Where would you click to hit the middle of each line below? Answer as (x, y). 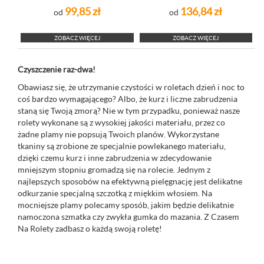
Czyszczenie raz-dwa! (57, 70)
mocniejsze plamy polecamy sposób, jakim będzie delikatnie (126, 205)
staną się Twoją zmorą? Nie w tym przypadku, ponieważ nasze (129, 111)
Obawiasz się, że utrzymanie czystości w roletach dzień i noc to (131, 87)
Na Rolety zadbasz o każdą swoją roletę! (90, 229)
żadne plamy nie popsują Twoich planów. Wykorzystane (118, 134)
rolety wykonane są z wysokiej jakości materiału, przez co (121, 123)
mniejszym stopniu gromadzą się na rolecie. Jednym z (114, 170)
